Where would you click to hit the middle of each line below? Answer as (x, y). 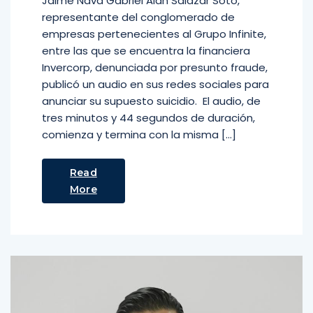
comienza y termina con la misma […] (139, 134)
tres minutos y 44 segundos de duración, (148, 118)
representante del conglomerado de (138, 17)
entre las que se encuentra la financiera (146, 51)
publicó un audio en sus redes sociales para (155, 84)
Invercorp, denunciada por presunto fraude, (155, 67)
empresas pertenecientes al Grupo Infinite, (154, 34)
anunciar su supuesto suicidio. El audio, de (151, 101)
